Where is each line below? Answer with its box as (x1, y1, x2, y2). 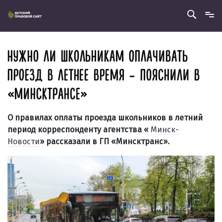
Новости (7, 137, 40, 146)
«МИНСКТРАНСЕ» (7, 85, 88, 104)
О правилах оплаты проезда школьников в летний (7, 113, 203, 122)
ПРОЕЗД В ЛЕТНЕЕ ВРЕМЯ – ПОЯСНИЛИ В (7, 66, 200, 85)
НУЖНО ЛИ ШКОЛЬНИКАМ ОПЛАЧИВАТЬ (7, 47, 188, 66)
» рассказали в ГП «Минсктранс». (40, 137, 169, 146)
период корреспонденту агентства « (7, 125, 151, 134)
